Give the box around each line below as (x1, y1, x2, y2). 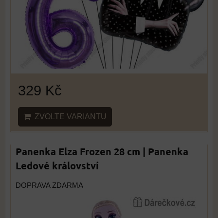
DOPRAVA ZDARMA (16, 182, 83, 189)
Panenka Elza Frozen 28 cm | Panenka (16, 145, 188, 158)
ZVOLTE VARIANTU (31, 112, 107, 121)
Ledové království (16, 159, 99, 172)
